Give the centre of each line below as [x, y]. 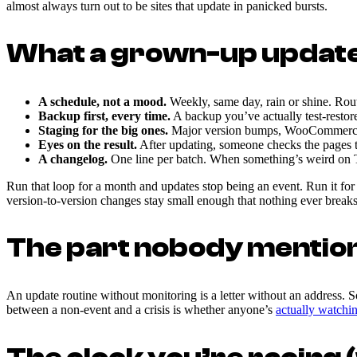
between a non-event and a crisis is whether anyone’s [141, 310]
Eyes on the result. [88, 144]
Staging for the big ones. [103, 130]
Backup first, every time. [104, 116]
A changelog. [73, 159]
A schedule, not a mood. [102, 101]
